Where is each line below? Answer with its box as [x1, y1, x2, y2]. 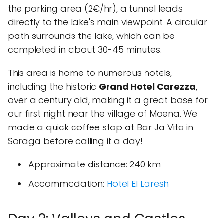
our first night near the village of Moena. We [8, 108, 197, 120]
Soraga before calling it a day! [8, 135, 143, 147]
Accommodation [28, 178, 103, 190]
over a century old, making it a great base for [8, 94, 208, 106]
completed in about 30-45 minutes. [8, 43, 162, 55]
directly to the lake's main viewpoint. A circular [8, 16, 207, 28]
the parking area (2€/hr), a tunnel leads [8, 2, 182, 15]
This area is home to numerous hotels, [8, 67, 172, 79]
